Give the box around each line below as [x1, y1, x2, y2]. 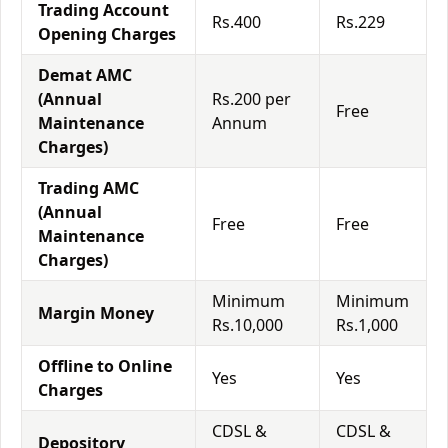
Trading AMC [38, 177, 139, 199]
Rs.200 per [212, 88, 291, 110]
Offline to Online [38, 355, 172, 377]
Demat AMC [38, 64, 132, 86]
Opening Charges [38, 23, 176, 45]
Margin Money [38, 302, 154, 324]
